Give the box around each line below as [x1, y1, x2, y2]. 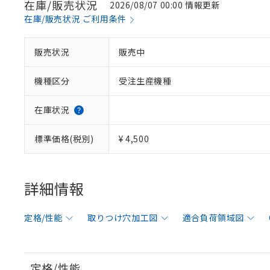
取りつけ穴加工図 [87, 212, 158, 224]
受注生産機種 [119, 75, 172, 87]
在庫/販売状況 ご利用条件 [24, 13, 127, 25]
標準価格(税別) [34, 133, 94, 145]
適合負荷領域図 [182, 212, 245, 224]
